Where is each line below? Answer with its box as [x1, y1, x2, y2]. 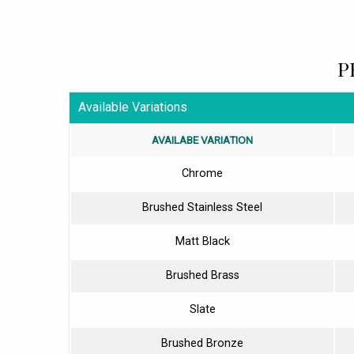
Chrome [182, 166, 223, 180]
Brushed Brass [165, 268, 239, 282]
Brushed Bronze [161, 336, 243, 350]
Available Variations [78, 100, 188, 115]
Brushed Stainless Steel [142, 200, 262, 214]
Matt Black [175, 234, 230, 248]
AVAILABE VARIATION [152, 133, 253, 146]
